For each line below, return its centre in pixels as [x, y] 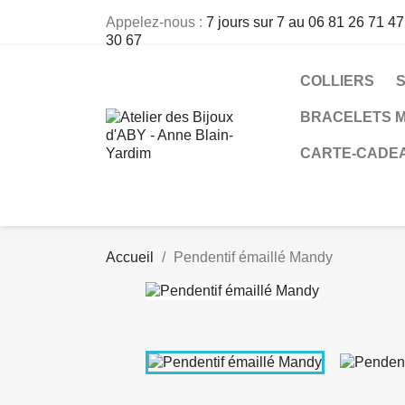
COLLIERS [337, 81]
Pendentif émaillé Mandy [253, 257]
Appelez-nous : [156, 22]
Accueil [130, 257]
